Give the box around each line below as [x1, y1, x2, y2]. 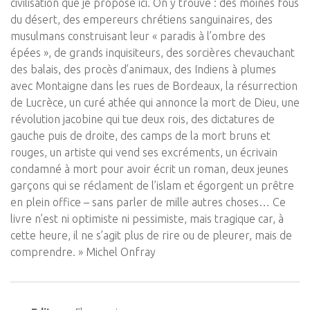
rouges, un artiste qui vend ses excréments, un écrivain [10, 146, 277, 158]
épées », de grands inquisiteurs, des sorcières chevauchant [10, 46, 295, 59]
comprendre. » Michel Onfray [10, 246, 156, 258]
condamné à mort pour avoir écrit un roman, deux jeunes [10, 163, 289, 175]
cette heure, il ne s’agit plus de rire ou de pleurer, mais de [10, 229, 292, 241]
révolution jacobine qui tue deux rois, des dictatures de [10, 113, 275, 125]
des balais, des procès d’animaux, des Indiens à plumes [10, 63, 276, 75]
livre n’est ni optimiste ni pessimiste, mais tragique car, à [10, 212, 284, 225]
